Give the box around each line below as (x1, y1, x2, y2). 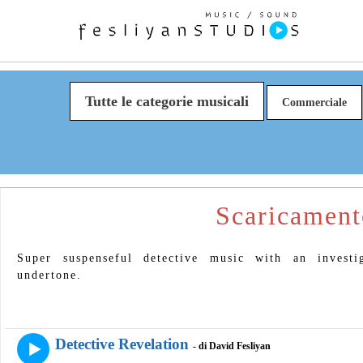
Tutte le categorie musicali (84, 93, 249, 109)
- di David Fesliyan (193, 340, 271, 352)
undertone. (17, 268, 82, 281)
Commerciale (281, 96, 347, 109)
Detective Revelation (55, 335, 189, 352)
